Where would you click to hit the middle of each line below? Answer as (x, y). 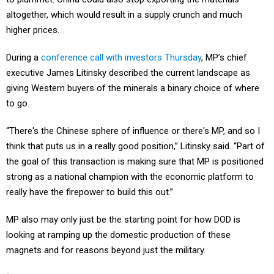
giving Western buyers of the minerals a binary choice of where (133, 88)
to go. (18, 104)
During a (24, 58)
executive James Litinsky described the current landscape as (128, 73)
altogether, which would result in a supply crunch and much (124, 15)
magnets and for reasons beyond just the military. (106, 250)
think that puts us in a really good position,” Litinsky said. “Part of (135, 146)
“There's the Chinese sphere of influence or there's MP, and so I (133, 131)
